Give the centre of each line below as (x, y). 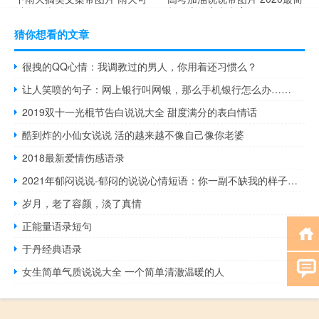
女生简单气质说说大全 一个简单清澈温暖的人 (124, 272)
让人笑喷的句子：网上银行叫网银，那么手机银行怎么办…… (157, 89)
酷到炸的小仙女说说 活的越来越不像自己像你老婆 (134, 135)
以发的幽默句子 (50, 11)
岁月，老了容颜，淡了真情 (82, 203)
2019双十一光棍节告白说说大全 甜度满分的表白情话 (140, 112)
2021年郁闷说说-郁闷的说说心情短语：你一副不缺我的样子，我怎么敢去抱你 (293, 181)
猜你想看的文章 (52, 35)
